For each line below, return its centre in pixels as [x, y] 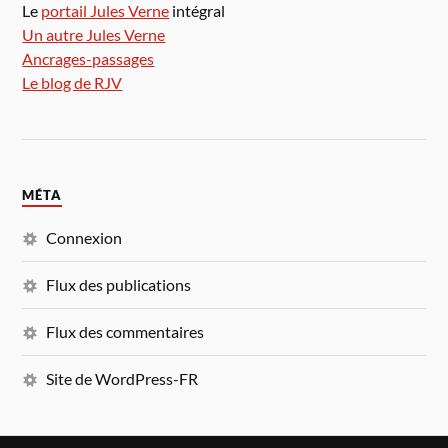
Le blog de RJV [72, 82]
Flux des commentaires [125, 332]
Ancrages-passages [88, 58]
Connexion [84, 238]
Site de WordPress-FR [122, 379]
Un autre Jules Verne [94, 34]
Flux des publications [119, 285]
